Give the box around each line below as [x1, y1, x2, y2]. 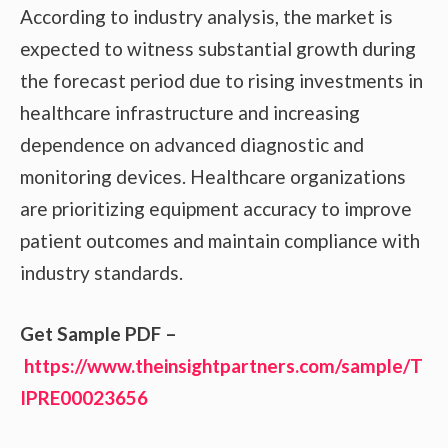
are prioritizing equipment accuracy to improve [20, 197, 412, 221]
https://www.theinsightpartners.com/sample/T [24, 353, 423, 377]
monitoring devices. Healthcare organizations [20, 165, 406, 189]
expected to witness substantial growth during [20, 37, 416, 61]
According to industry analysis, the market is [20, 5, 393, 29]
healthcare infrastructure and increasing [20, 101, 360, 125]
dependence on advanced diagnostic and [20, 133, 364, 157]
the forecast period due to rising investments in [20, 69, 423, 93]
